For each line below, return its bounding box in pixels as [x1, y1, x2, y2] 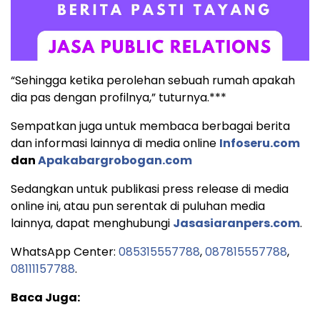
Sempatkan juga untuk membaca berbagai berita [11, 118, 290, 135]
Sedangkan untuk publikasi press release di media [11, 181, 289, 198]
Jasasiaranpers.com [173, 215, 300, 232]
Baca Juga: [11, 289, 80, 306]
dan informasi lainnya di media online [11, 135, 219, 152]
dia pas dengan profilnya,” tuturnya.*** [11, 89, 226, 106]
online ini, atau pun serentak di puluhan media [11, 198, 265, 215]
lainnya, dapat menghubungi [11, 215, 173, 232]
